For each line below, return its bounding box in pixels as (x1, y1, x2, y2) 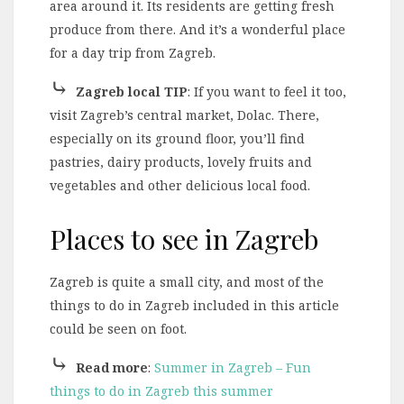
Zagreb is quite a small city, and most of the (50, 273, 324, 291)
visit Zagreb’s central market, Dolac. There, (50, 106, 319, 124)
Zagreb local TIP (76, 82, 188, 100)
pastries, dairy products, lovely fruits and (50, 152, 312, 170)
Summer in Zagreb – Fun (154, 359, 311, 377)
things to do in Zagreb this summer (50, 382, 273, 400)
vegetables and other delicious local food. (50, 176, 310, 194)
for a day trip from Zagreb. (50, 43, 216, 61)
